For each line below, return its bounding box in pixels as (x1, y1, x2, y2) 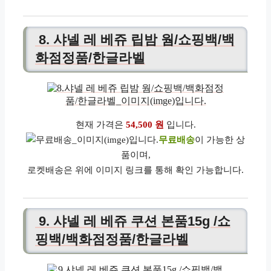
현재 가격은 (75, 119, 126, 129)
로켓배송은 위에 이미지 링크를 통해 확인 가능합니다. (27, 165, 244, 175)
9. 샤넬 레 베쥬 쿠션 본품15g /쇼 (35, 213, 230, 229)
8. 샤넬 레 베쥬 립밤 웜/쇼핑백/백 (35, 31, 235, 47)
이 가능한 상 (195, 134, 245, 145)
